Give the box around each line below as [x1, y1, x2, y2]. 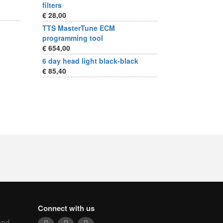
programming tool [42, 33, 103, 43]
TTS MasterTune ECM [42, 23, 115, 33]
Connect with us [38, 203, 95, 214]
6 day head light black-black [42, 56, 138, 66]
